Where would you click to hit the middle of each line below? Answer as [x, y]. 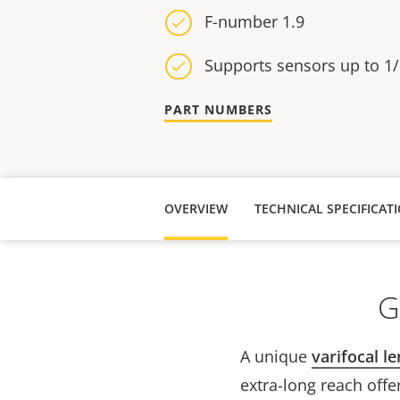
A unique [275, 356]
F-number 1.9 [254, 21]
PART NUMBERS [218, 109]
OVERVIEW [196, 208]
